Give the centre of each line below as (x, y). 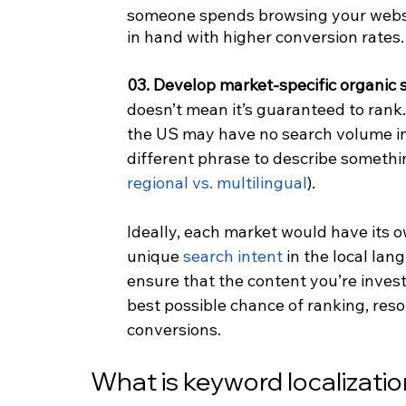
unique (155, 256)
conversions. (174, 330)
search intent (233, 256)
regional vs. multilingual (217, 183)
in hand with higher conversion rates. (266, 37)
